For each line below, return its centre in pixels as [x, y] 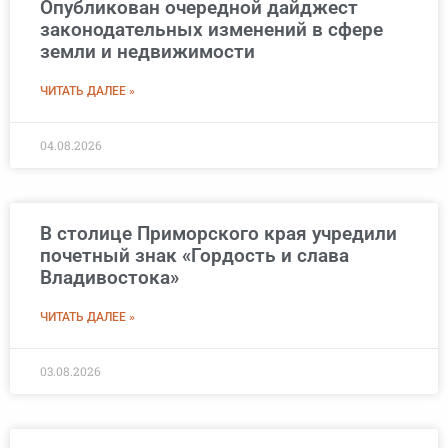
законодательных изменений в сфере [211, 30]
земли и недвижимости [147, 52]
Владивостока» [109, 278]
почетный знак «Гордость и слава [194, 256]
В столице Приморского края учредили [218, 234]
